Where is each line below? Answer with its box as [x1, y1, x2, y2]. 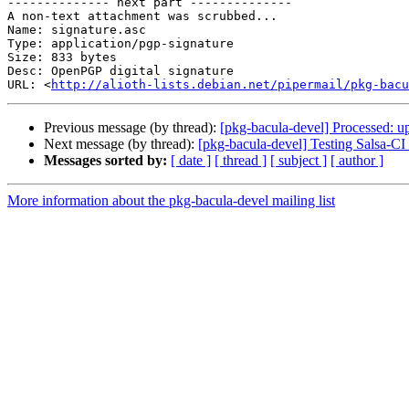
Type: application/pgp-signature [7, 37, 234, 51]
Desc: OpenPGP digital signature [7, 64, 234, 79]
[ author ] [330, 152, 383, 169]
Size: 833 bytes [7, 50, 117, 65]
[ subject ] [270, 152, 327, 169]
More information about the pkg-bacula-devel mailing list [7, 193, 335, 209]
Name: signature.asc [7, 23, 146, 37]
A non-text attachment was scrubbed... [7, 9, 278, 24]
